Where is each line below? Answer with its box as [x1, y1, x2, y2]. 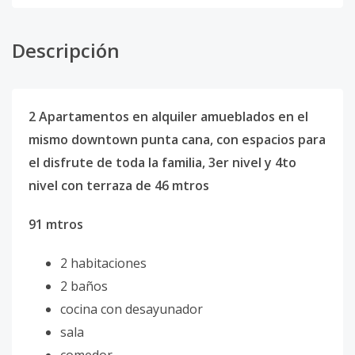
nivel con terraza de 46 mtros [29, 177, 209, 194]
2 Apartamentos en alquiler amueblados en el [29, 108, 308, 125]
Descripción [12, 37, 120, 63]
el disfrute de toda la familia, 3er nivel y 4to [29, 154, 296, 171]
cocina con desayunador [60, 300, 206, 318]
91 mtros [29, 216, 83, 233]
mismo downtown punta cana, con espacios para [29, 131, 326, 148]
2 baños [60, 277, 111, 295]
